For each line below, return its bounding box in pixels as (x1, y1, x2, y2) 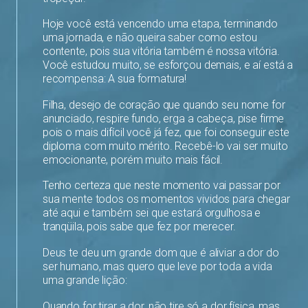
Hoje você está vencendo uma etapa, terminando (42, 17, 278, 31)
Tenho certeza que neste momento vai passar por (42, 179, 280, 192)
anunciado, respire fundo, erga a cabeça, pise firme (42, 111, 285, 125)
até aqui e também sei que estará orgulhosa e (42, 206, 261, 220)
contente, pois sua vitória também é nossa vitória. (42, 45, 280, 58)
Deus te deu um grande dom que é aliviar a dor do (42, 245, 279, 259)
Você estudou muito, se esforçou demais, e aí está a (42, 58, 294, 72)
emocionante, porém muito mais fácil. (42, 153, 223, 166)
